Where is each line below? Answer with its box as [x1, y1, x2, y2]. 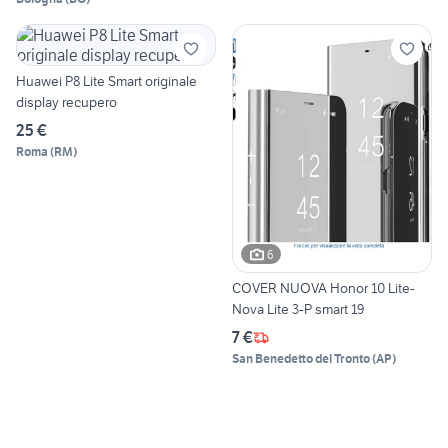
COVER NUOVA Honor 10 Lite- [232, 279, 415, 298]
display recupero [16, 92, 117, 111]
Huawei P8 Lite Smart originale [16, 71, 197, 90]
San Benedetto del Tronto [232, 351, 370, 367]
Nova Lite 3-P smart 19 [232, 300, 364, 319]
